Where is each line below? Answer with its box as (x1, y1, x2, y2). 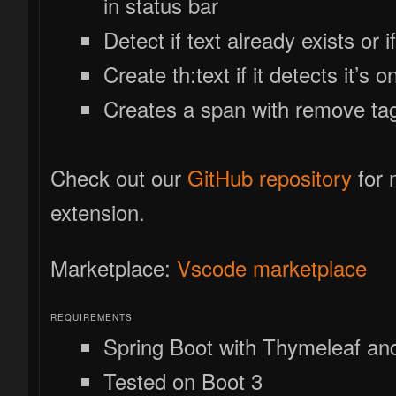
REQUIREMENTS (50, 310, 133, 324)
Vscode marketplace (177, 251, 368, 283)
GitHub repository (187, 161, 353, 193)
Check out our (50, 161, 188, 193)
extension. (50, 195, 146, 227)
